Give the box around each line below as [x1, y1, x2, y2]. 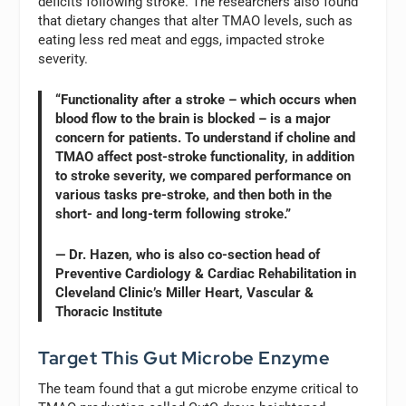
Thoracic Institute [55, 303, 163, 320]
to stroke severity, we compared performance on [55, 167, 352, 184]
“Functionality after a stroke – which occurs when [55, 91, 357, 108]
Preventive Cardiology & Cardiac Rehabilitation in [55, 265, 357, 282]
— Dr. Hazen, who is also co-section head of [55, 246, 321, 263]
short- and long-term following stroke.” [55, 205, 292, 222]
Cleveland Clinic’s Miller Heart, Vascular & [55, 284, 314, 301]
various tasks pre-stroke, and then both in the [55, 186, 333, 203]
